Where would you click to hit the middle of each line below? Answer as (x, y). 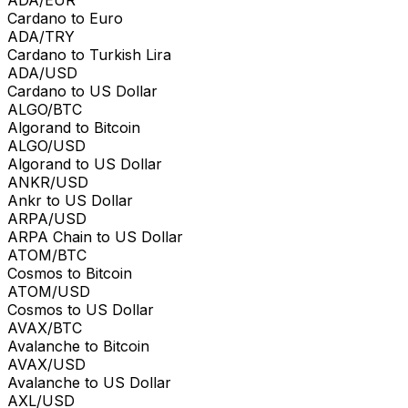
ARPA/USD (47, 218)
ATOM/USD (49, 291)
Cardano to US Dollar (82, 91)
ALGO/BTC (45, 109)
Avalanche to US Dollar (89, 382)
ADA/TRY (41, 36)
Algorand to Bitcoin (74, 127)
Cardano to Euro (65, 18)
